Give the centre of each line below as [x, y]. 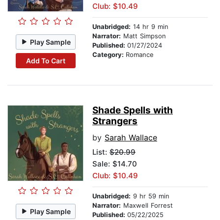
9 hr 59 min [150, 196]
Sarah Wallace [131, 138]
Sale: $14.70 [115, 164]
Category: [109, 55]
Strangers [115, 121]
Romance [140, 55]
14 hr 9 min [150, 27]
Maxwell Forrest [147, 206]
